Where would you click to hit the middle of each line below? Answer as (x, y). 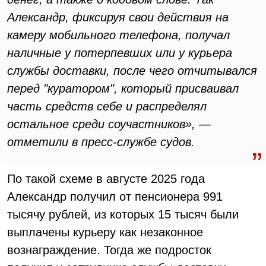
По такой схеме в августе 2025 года (106, 179)
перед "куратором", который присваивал (123, 88)
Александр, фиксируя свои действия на (118, 17)
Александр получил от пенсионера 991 (115, 197)
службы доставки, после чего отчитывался (132, 71)
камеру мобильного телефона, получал (118, 35)
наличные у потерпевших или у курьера (120, 53)
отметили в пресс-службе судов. (101, 142)
